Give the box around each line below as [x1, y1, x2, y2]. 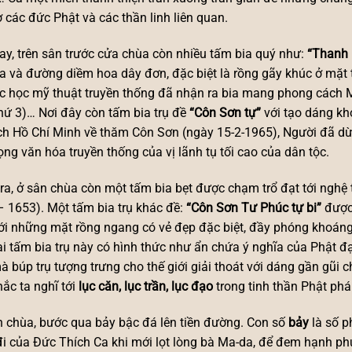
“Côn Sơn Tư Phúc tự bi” [186, 200, 321, 215]
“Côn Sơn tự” [189, 105, 261, 121]
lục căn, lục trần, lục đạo [79, 278, 213, 294]
